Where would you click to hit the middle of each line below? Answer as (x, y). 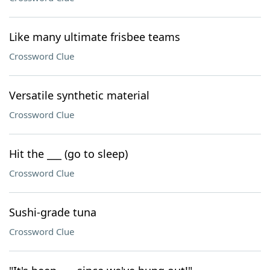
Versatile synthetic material (79, 95)
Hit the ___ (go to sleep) (68, 154)
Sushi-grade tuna (53, 212)
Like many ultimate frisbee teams (95, 37)
